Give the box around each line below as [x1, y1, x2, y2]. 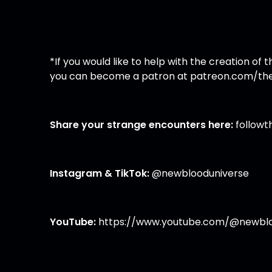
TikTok [115, 166, 148, 180]
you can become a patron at [50, 69, 191, 83]
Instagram [50, 166, 103, 180]
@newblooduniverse [149, 166, 250, 180]
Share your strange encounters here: [50, 117, 234, 132]
